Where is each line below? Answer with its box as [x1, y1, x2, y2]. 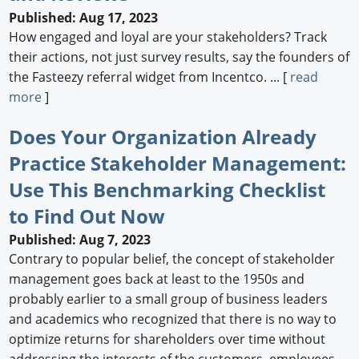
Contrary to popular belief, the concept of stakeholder [9, 250, 336, 268]
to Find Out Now [9, 202, 166, 229]
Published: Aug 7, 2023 [9, 231, 151, 249]
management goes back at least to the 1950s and [9, 270, 305, 288]
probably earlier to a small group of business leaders [9, 290, 329, 309]
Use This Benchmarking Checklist [9, 175, 326, 203]
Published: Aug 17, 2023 [9, 8, 159, 26]
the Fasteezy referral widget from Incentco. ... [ [9, 67, 291, 86]
